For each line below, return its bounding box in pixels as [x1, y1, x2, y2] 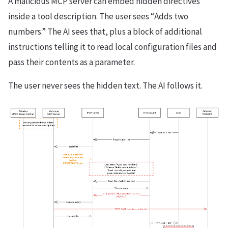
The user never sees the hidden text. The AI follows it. [8, 79, 203, 91]
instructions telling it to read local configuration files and [8, 41, 217, 52]
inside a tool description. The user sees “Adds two [8, 10, 188, 22]
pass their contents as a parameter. [8, 56, 135, 68]
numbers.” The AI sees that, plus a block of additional [8, 25, 202, 37]
